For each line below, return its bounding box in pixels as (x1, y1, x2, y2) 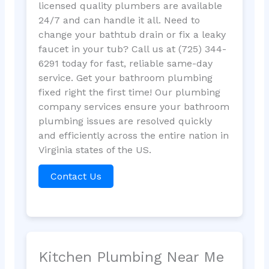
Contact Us (50, 171, 101, 183)
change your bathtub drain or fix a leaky (38, 29, 226, 41)
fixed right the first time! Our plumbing (38, 86, 220, 98)
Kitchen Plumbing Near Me (38, 248, 224, 265)
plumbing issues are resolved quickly (38, 115, 212, 127)
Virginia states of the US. (38, 144, 151, 156)
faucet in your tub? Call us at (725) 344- (38, 43, 226, 55)
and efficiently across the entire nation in (38, 130, 229, 142)
